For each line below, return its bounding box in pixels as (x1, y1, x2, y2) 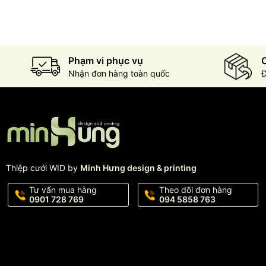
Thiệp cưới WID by (6, 163, 80, 173)
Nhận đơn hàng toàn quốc (68, 68, 170, 79)
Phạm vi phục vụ (68, 55, 143, 67)
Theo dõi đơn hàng (159, 185, 232, 195)
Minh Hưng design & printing (80, 163, 197, 173)
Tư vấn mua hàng (29, 185, 97, 195)
